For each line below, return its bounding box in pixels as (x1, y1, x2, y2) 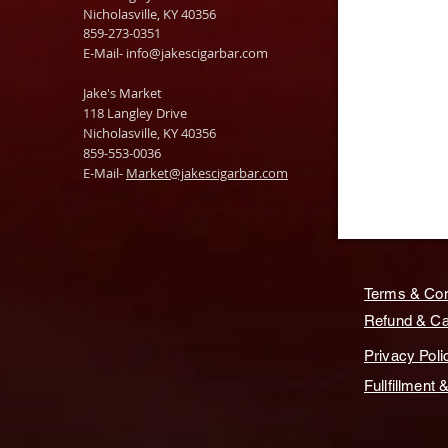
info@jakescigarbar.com (126, 44, 268, 63)
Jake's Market (83, 84, 162, 103)
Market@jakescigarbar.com (126, 164, 288, 183)
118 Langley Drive (83, 104, 187, 123)
